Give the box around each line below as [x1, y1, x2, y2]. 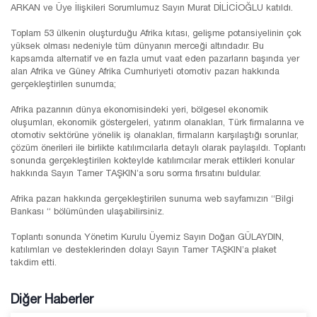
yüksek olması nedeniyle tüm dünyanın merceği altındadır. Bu [11, 40, 264, 52]
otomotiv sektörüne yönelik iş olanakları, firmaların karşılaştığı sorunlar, [11, 129, 299, 141]
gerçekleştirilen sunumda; [11, 79, 119, 90]
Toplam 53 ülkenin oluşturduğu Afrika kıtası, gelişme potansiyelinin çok [11, 28, 301, 39]
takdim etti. [11, 257, 59, 268]
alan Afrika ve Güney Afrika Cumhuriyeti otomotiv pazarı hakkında [11, 66, 279, 77]
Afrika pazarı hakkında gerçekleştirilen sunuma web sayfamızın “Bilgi [11, 193, 294, 204]
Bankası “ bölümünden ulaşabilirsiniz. [11, 206, 167, 217]
